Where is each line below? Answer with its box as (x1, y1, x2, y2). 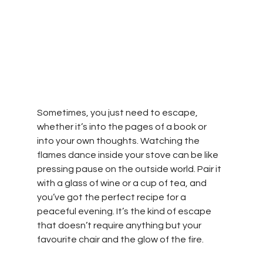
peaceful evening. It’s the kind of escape (36, 206, 213, 216)
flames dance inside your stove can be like (36, 150, 220, 160)
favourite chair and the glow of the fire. (36, 234, 204, 244)
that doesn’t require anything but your (36, 220, 203, 230)
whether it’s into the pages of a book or (36, 122, 208, 131)
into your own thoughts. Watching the (36, 136, 201, 146)
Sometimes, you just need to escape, (36, 107, 200, 117)
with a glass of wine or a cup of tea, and (36, 178, 208, 188)
